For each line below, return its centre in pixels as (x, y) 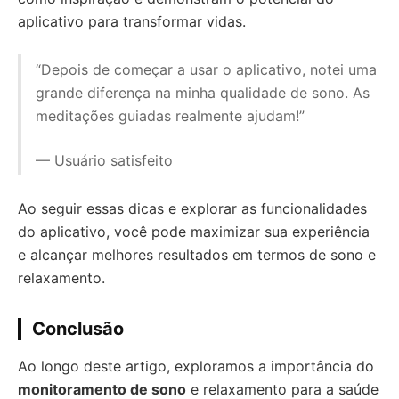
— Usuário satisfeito (104, 160)
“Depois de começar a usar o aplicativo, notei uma (206, 69)
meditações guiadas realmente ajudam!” (170, 116)
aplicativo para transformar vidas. (132, 21)
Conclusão (78, 329)
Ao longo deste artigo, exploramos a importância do (196, 366)
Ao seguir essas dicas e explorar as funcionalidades (192, 208)
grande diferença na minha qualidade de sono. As (203, 93)
